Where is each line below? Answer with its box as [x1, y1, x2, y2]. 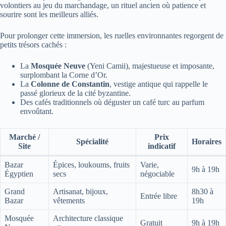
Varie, [140, 160, 159, 169]
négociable [140, 169, 175, 179]
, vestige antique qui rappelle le [109, 80, 208, 89]
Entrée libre [140, 192, 177, 201]
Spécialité [76, 137, 108, 146]
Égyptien [5, 169, 33, 179]
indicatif [148, 142, 176, 151]
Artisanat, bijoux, [53, 187, 108, 196]
